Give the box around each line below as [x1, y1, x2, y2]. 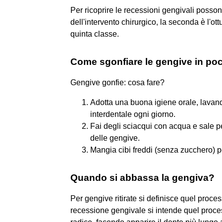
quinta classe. [70, 29, 119, 38]
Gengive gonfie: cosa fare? [70, 78, 165, 87]
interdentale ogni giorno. [90, 110, 175, 118]
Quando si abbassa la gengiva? [70, 172, 215, 183]
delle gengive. [90, 133, 140, 142]
